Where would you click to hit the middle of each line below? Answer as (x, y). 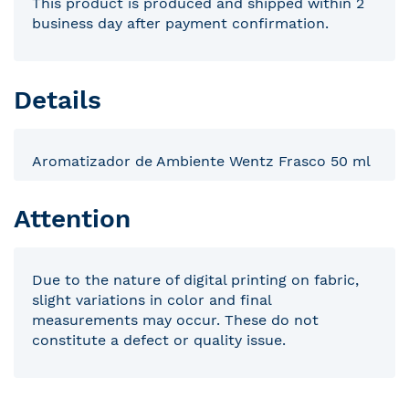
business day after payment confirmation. (180, 23)
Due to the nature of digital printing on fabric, (195, 280)
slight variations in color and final (152, 300)
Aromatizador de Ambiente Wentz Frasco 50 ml (201, 161)
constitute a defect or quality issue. (159, 340)
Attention (72, 219)
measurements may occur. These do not (175, 320)
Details (58, 100)
